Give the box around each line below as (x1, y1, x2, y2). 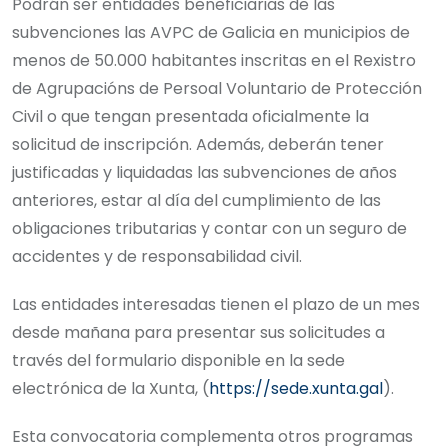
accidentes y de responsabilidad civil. (12, 245, 302, 269)
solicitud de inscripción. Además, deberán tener (12, 133, 384, 157)
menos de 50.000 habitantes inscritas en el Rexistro (12, 49, 416, 73)
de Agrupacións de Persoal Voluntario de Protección (12, 77, 422, 101)
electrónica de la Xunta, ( (12, 377, 209, 401)
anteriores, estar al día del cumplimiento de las (12, 189, 381, 213)
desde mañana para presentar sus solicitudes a (12, 321, 385, 345)
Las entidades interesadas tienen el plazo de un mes (12, 293, 420, 317)
